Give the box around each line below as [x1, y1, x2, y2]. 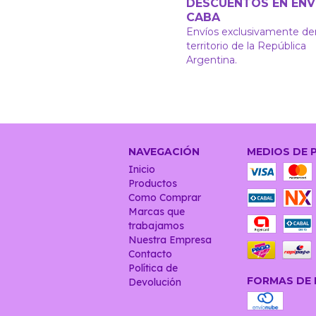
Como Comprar [128, 190, 201, 204]
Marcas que [128, 205, 185, 218]
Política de [128, 261, 178, 274]
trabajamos [128, 219, 184, 232]
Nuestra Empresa [128, 233, 212, 246]
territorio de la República [186, 39, 307, 52]
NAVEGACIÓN [128, 145, 200, 158]
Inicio [128, 162, 155, 176]
